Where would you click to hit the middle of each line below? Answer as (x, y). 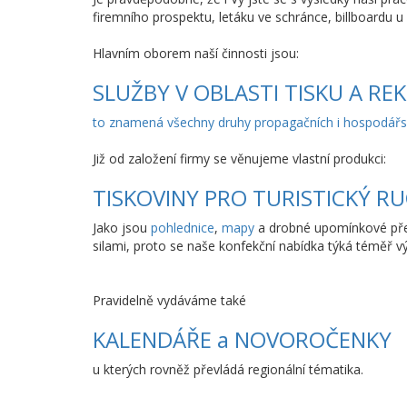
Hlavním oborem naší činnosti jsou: (196, 53)
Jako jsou (122, 228)
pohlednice (183, 228)
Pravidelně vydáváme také (169, 300)
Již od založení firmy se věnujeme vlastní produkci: (239, 159)
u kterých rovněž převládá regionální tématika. (228, 369)
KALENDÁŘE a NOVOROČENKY (242, 339)
